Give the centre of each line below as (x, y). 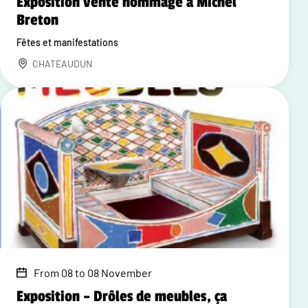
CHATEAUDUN (62, 63)
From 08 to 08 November (93, 272)
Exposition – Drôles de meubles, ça (122, 296)
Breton (37, 20)
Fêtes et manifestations (67, 42)
